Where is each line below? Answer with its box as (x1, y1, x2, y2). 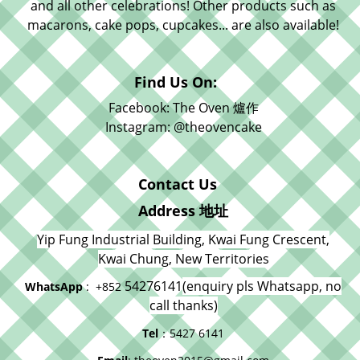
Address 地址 (138, 201, 228, 220)
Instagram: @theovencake (104, 118, 262, 136)
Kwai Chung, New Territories (97, 250, 269, 268)
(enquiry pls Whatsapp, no (182, 277, 342, 295)
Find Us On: (133, 72, 221, 92)
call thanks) (149, 297, 218, 314)
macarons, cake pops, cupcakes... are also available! (27, 16, 339, 34)
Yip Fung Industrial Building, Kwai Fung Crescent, (37, 231, 329, 248)
